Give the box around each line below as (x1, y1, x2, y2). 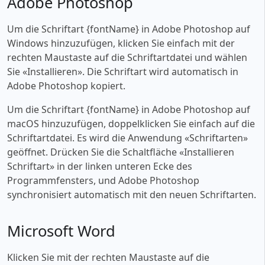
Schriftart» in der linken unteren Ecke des (7, 159, 192, 173)
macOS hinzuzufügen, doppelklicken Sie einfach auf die (7, 117, 255, 130)
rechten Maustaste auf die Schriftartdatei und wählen (7, 50, 247, 64)
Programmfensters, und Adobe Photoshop (7, 173, 199, 187)
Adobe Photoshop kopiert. (7, 79, 125, 92)
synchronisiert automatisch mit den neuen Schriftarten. (7, 188, 256, 201)
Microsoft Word (7, 220, 115, 241)
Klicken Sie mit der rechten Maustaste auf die (7, 250, 209, 264)
